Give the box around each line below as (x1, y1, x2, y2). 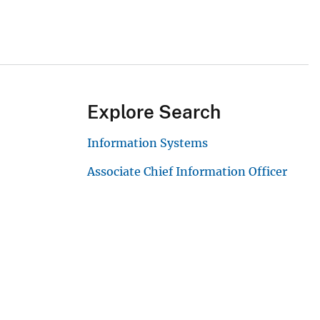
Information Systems (87, 136, 208, 151)
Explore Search (87, 101, 221, 124)
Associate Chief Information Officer (87, 164, 287, 179)
